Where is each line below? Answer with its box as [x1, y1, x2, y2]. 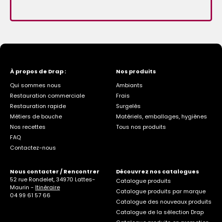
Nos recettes [10, 122, 46, 131]
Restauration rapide [10, 102, 66, 110]
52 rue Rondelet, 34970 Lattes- [10, 175, 95, 183]
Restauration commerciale [10, 91, 85, 100]
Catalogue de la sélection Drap [115, 208, 204, 216]
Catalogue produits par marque [115, 187, 206, 195]
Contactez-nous [10, 143, 56, 152]
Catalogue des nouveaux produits [115, 197, 212, 206]
